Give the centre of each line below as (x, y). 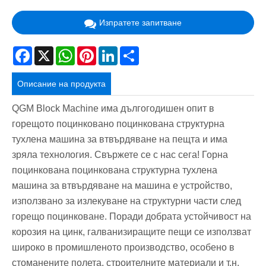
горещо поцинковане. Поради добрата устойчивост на (132, 216)
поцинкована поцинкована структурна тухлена (115, 170)
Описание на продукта (62, 84)
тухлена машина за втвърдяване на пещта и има (120, 139)
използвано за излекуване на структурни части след (126, 201)
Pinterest (113, 51)
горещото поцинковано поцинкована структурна (118, 123)
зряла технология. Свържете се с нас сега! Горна (120, 154)
